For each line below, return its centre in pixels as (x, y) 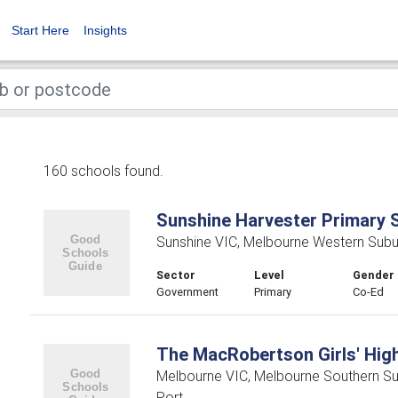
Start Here (40, 30)
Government (187, 292)
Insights (105, 30)
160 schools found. (103, 171)
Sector (175, 275)
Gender (374, 275)
